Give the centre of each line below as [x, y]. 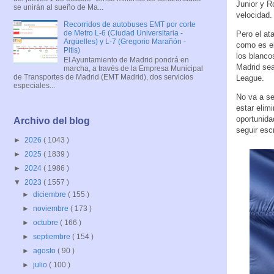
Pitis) [72, 50]
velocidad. [254, 15]
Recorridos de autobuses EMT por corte [129, 24]
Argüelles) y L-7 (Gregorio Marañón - [124, 41]
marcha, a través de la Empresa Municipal [133, 68]
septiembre [53, 237]
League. [250, 78]
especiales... [34, 85]
